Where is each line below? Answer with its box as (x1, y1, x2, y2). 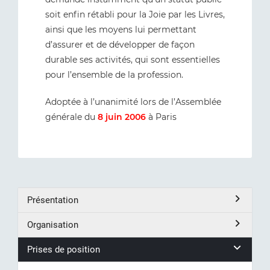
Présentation (27, 195, 78, 206)
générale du (45, 111, 98, 122)
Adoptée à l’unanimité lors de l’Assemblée (45, 96, 221, 107)
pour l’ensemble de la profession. (45, 69, 183, 80)
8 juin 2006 (98, 111, 146, 122)
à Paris (146, 111, 177, 122)
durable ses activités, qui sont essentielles (45, 54, 220, 65)
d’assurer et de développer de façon (45, 39, 195, 50)
